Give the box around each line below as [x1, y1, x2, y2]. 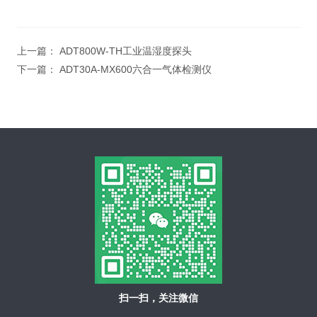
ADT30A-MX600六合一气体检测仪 [59, 64, 212, 76]
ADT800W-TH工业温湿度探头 [59, 45, 192, 57]
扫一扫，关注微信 [119, 292, 198, 304]
